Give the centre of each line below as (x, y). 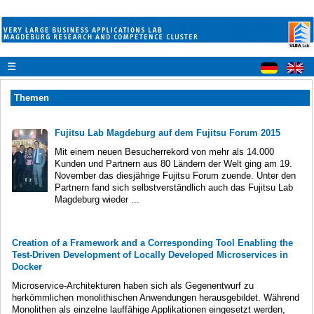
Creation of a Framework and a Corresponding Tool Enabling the (152, 243)
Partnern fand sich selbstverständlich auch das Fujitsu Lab (174, 187)
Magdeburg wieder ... (97, 199)
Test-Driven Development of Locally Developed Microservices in (150, 254)
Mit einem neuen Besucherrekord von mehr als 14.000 (164, 151)
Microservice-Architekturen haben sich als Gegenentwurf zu (133, 285)
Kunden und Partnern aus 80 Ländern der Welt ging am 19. (173, 163)
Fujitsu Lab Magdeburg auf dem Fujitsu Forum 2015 (168, 132)
